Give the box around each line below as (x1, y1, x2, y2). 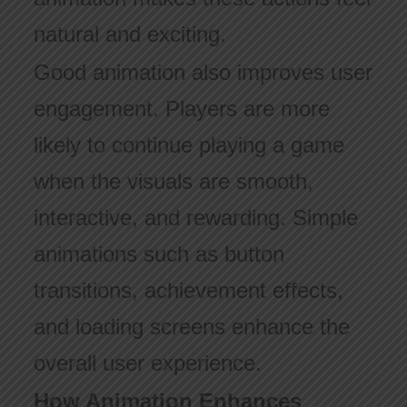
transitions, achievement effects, (33, 278, 343, 303)
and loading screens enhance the (33, 314, 350, 340)
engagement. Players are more (33, 96, 330, 122)
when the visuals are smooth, (33, 169, 313, 194)
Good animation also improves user (33, 60, 372, 85)
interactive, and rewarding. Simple (33, 205, 358, 231)
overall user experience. (33, 351, 262, 376)
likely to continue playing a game (33, 133, 344, 158)
